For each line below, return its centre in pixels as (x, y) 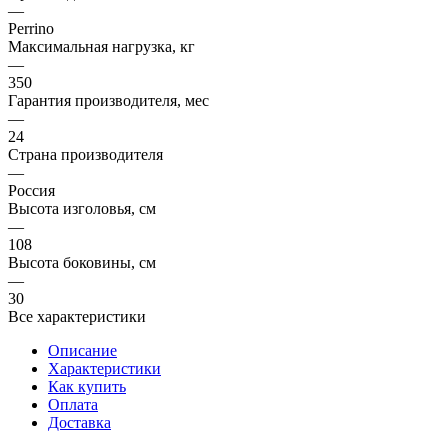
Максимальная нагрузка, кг (101, 46)
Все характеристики (77, 316)
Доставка (79, 422)
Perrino (31, 28)
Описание (82, 350)
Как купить (87, 386)
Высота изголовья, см (82, 208)
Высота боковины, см (82, 262)
